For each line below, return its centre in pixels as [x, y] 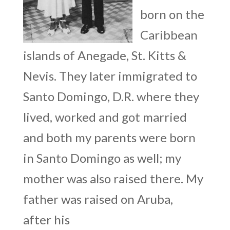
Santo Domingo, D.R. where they [111, 96]
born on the [172, 14]
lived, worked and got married [105, 117]
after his [46, 219]
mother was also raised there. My [113, 178]
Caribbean [169, 34]
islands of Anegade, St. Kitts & [104, 55]
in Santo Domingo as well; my [102, 158]
